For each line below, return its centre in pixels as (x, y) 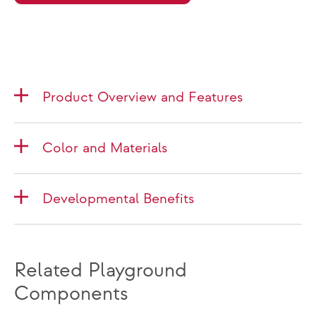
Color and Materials (105, 148)
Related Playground (101, 271)
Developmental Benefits (118, 199)
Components (71, 294)
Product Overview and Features (142, 97)
